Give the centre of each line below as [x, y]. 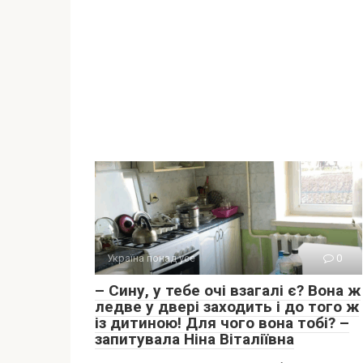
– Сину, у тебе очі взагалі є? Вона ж [228, 290]
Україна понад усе [151, 258]
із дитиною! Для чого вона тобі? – [222, 323]
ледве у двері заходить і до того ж [227, 307]
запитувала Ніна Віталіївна [194, 339]
